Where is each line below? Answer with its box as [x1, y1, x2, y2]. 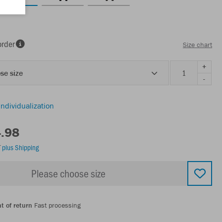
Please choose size [31, 166, 106, 180]
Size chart [183, 40, 212, 50]
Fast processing [32, 200, 81, 210]
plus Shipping [2, 142, 39, 152]
